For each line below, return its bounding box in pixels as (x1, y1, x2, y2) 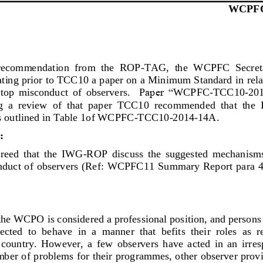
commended (162, 97, 218, 110)
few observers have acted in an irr (96, 236, 252, 249)
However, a (41, 236, 92, 249)
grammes (129, 248, 169, 261)
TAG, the (144, 60, 190, 73)
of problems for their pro (21, 248, 130, 261)
